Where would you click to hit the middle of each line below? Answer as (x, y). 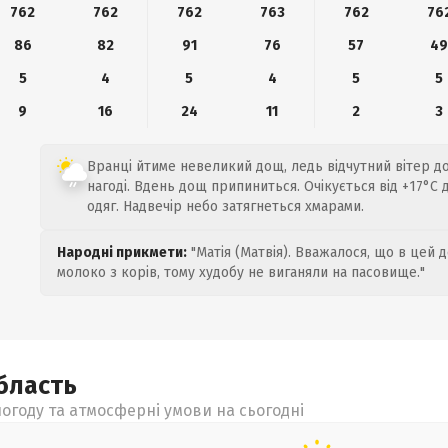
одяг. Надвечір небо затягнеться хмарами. (225, 206)
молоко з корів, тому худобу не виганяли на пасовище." (241, 272)
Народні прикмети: (122, 252)
